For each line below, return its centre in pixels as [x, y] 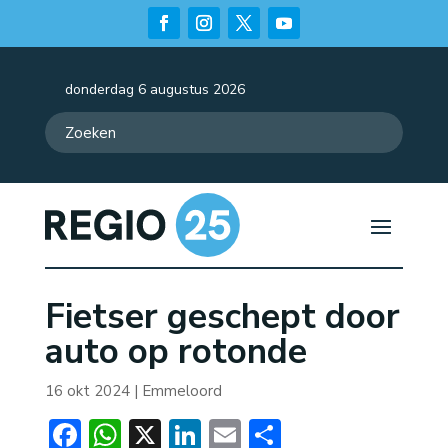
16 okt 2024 [87, 391]
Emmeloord [181, 391]
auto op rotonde [175, 352]
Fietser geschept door [222, 317]
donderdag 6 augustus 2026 [154, 89]
